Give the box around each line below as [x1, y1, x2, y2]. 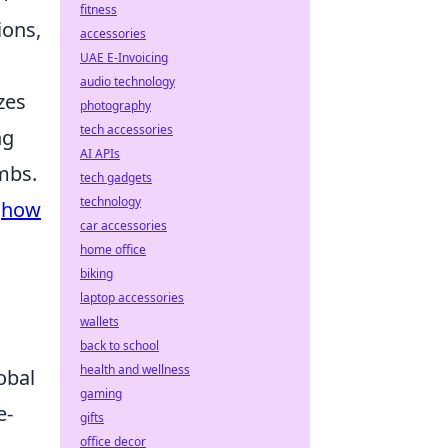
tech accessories [80, 121, 173, 138]
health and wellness [80, 361, 190, 378]
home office [80, 241, 146, 258]
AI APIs [80, 145, 120, 162]
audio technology [80, 73, 175, 90]
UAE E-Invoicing [80, 49, 168, 66]
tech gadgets [80, 169, 152, 186]
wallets [80, 313, 119, 330]
